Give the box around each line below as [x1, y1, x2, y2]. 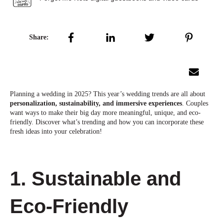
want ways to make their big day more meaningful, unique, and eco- [10, 109, 201, 116]
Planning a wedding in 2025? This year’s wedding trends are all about [10, 90, 205, 98]
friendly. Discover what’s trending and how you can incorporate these [10, 118, 204, 126]
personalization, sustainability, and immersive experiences [10, 99, 182, 107]
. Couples [182, 99, 208, 107]
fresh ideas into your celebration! [10, 127, 102, 135]
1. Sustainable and [10, 167, 181, 189]
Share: [29, 34, 49, 41]
